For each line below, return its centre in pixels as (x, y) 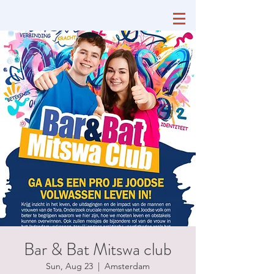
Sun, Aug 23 (69, 266)
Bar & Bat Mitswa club (98, 250)
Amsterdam (127, 266)
